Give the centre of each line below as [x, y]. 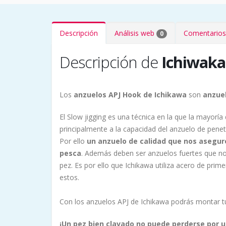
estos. [69, 178]
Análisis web [135, 33]
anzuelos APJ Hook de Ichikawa [130, 95]
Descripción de [110, 62]
